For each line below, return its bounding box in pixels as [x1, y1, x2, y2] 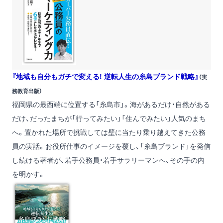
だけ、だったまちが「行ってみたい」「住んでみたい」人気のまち [12, 114, 206, 122]
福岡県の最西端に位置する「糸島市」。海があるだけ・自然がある [12, 100, 210, 109]
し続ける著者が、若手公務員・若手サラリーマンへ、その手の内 [12, 156, 205, 164]
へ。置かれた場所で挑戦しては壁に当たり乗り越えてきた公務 [12, 128, 206, 136]
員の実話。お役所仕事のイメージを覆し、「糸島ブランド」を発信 [12, 142, 211, 150]
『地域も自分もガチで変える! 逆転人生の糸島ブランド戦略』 [12, 72, 199, 81]
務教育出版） [12, 88, 42, 94]
